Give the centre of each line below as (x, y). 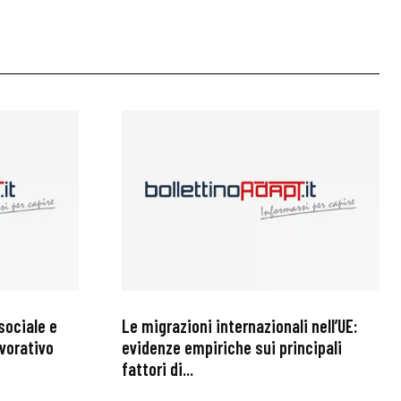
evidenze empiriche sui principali (232, 347)
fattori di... (158, 368)
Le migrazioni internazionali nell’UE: (239, 325)
